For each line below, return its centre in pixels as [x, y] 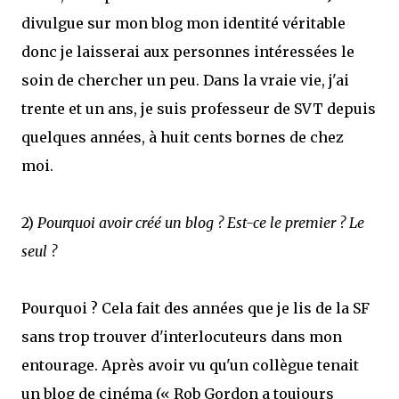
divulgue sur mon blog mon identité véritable [183, 23]
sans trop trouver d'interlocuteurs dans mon [182, 337]
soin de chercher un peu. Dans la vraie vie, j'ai [185, 80]
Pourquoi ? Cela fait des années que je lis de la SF [195, 308]
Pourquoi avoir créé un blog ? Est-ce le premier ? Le [201, 223]
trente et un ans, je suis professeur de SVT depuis [199, 109]
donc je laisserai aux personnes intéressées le [188, 52]
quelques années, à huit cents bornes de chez [183, 137]
